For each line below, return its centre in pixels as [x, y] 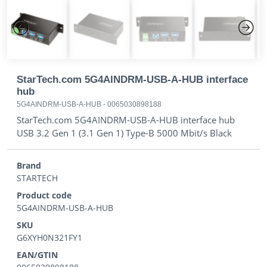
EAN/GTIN [37, 255]
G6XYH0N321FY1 [49, 237]
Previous [30, 45]
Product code [44, 195]
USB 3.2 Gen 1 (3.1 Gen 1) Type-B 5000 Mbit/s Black [124, 133]
